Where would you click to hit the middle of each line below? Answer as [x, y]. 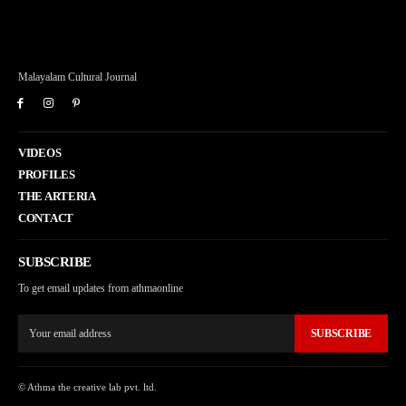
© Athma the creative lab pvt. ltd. [87, 387]
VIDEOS [40, 153]
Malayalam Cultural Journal [77, 77]
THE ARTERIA [57, 197]
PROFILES [47, 175]
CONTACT [46, 218]
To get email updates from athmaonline [101, 289]
